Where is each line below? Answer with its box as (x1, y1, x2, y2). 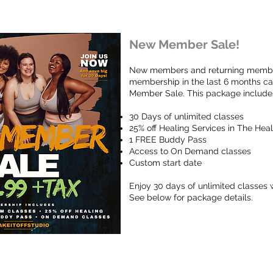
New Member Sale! (129, 37, 239, 52)
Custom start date (129, 157, 202, 168)
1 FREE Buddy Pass (129, 134, 207, 144)
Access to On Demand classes (129, 146, 251, 156)
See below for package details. (129, 192, 253, 202)
